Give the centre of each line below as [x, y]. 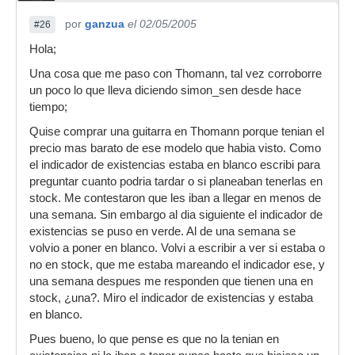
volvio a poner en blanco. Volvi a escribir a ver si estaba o [177, 248]
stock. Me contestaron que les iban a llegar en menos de [175, 198]
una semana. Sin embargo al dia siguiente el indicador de [176, 215]
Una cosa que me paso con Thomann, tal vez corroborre [176, 74]
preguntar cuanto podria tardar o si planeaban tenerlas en [176, 181]
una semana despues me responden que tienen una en [171, 281]
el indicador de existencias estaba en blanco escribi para [175, 165]
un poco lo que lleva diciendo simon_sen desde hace [165, 90]
